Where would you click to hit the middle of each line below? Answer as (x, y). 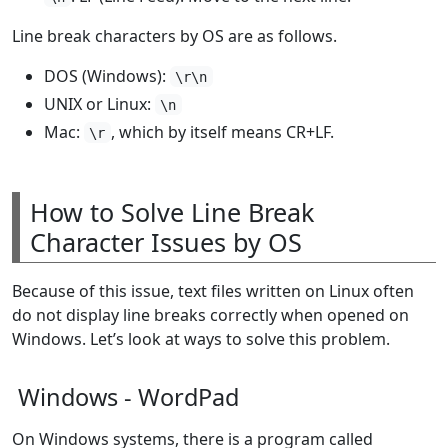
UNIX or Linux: (99, 103)
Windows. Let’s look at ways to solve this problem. (201, 338)
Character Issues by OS (166, 241)
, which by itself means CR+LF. (222, 131)
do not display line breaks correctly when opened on (210, 314)
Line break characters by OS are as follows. (174, 35)
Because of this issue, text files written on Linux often (213, 290)
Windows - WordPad (128, 396)
